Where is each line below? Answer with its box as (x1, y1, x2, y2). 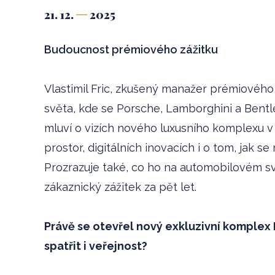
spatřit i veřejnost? (44, 239, 147, 252)
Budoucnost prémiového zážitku (44, 43, 218, 56)
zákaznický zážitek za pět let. (44, 180, 199, 193)
